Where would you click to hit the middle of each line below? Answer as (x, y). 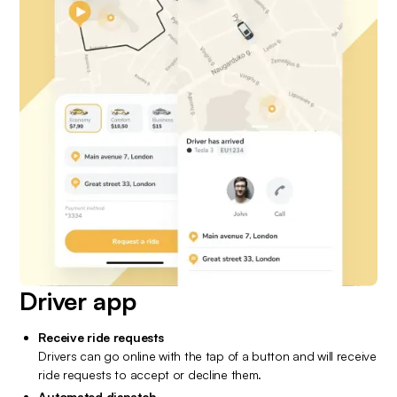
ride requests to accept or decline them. (150, 375)
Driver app (78, 301)
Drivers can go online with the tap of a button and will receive (207, 356)
